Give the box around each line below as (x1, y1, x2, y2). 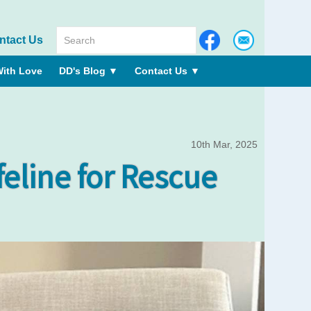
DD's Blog (59, 65, 108, 76)
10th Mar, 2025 (191, 139, 258, 151)
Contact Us (135, 65, 190, 76)
